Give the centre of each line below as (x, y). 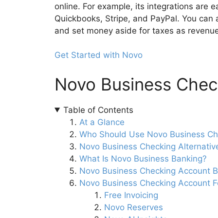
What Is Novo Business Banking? (143, 158)
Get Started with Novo (99, 55)
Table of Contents (99, 110)
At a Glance (102, 122)
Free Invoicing (131, 195)
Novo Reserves (134, 207)
